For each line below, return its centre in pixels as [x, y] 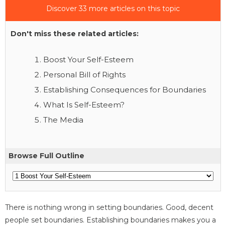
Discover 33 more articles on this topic [113, 8]
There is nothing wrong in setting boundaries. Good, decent [109, 207]
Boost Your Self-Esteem [88, 59]
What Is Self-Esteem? [84, 104]
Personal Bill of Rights [84, 74]
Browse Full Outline [46, 155]
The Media [63, 120]
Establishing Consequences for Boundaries [125, 89]
